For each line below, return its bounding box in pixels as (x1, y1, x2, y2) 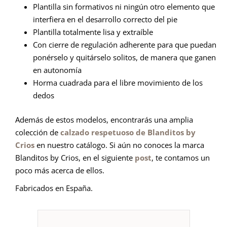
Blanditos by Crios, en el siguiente (15, 152, 135, 163)
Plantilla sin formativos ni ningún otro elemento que (33, 2, 215, 12)
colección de (15, 127, 60, 137)
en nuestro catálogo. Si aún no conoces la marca (34, 139, 204, 150)
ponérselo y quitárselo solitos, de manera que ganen (33, 52, 216, 63)
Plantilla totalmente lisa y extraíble (33, 27, 153, 37)
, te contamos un (152, 152, 210, 163)
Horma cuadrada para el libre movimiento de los (33, 78, 203, 88)
